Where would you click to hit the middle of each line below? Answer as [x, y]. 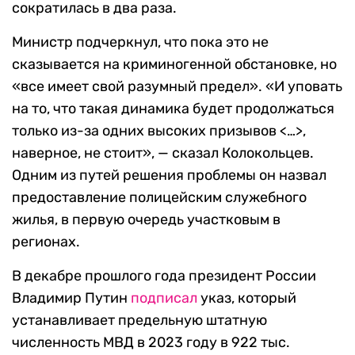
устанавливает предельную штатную [139, 321]
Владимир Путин [71, 298]
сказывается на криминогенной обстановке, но [174, 65]
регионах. [46, 242]
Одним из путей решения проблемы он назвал [169, 176]
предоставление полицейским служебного [159, 198]
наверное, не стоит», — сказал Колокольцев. [163, 153]
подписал [164, 298]
